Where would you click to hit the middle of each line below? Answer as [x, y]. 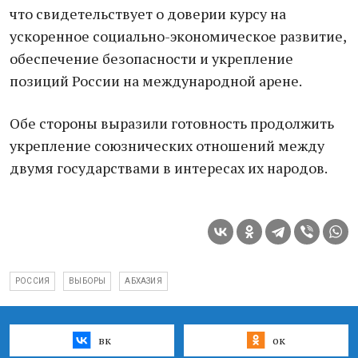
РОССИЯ [33, 281]
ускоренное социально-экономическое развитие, [178, 36]
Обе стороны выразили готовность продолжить [172, 123]
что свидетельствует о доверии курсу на [148, 14]
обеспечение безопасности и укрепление [151, 58]
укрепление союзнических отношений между [167, 145]
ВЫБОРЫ [88, 281]
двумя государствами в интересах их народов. [169, 168]
